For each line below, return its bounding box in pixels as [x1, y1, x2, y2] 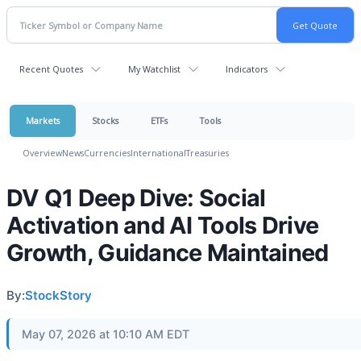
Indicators [226, 63, 268, 75]
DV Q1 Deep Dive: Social [6, 184, 266, 212]
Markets [26, 114, 60, 127]
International [131, 147, 186, 159]
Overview [23, 147, 62, 159]
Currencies [84, 147, 131, 159]
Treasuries [186, 147, 229, 159]
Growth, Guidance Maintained [6, 239, 329, 267]
